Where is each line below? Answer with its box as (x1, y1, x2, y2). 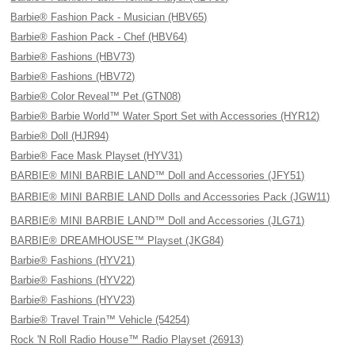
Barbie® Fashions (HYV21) (10, 254, 136, 266)
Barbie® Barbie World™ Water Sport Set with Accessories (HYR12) (10, 110, 320, 122)
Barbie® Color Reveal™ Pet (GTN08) (10, 90, 181, 102)
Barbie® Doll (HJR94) (10, 130, 109, 142)
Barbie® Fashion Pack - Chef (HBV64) (10, 31, 188, 43)
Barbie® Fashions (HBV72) (10, 71, 136, 82)
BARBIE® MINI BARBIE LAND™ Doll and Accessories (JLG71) (10, 215, 305, 227)
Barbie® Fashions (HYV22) (10, 274, 136, 286)
